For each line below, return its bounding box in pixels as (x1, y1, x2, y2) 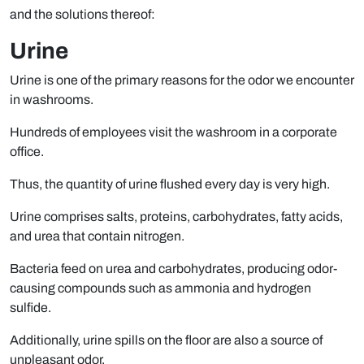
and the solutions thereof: (10, 7, 155, 22)
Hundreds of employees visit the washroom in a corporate (10, 125, 337, 140)
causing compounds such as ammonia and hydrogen (10, 281, 311, 296)
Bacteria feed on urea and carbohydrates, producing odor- (10, 262, 337, 276)
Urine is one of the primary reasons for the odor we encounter (10, 73, 354, 88)
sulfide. (10, 301, 51, 315)
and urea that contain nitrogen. (10, 229, 184, 244)
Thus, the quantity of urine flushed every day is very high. (10, 177, 330, 192)
